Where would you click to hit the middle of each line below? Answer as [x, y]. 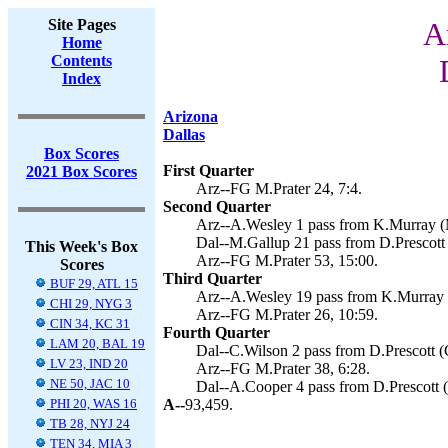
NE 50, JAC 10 [88, 383]
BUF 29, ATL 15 [92, 283]
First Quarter [208, 170]
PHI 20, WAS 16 [92, 403]
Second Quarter [217, 206]
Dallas [184, 134]
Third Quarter [212, 278]
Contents [81, 60]
